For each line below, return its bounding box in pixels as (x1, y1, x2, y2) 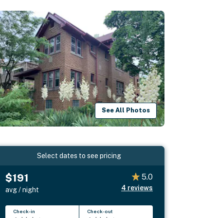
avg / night (5, 185, 39, 194)
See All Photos (102, 107, 150, 114)
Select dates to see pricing (37, 151, 122, 160)
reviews (127, 183, 153, 192)
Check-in (13, 208, 36, 214)
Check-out (87, 208, 113, 214)
